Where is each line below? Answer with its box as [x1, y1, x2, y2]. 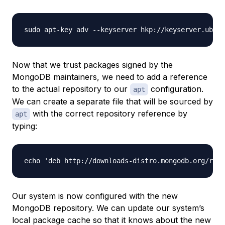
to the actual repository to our [12, 84, 130, 94]
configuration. [148, 84, 203, 94]
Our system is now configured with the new [12, 191, 178, 201]
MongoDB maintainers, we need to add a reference [12, 72, 207, 82]
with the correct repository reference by [30, 108, 187, 119]
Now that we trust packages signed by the [12, 60, 173, 70]
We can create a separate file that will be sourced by [12, 96, 213, 107]
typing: [12, 121, 37, 132]
